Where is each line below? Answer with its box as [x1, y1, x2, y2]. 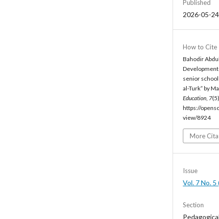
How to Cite [183, 43, 217, 51]
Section [183, 200, 204, 209]
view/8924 [183, 113, 211, 121]
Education [183, 94, 206, 102]
